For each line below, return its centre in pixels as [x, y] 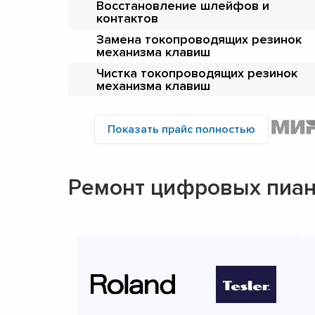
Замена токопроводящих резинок [199, 39]
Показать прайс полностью [181, 129]
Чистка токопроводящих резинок [197, 73]
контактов [127, 18]
